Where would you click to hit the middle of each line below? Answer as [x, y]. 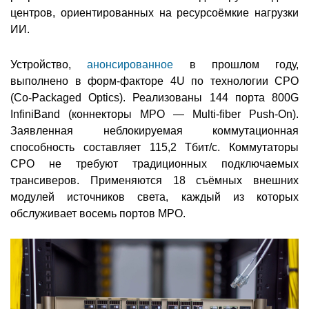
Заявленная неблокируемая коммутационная [154, 131]
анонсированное [130, 65]
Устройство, [49, 65]
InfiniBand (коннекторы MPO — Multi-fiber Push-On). [154, 114]
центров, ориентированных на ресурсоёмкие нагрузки [154, 13]
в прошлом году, [236, 65]
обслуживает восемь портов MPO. [98, 214]
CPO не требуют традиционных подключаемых [154, 164]
